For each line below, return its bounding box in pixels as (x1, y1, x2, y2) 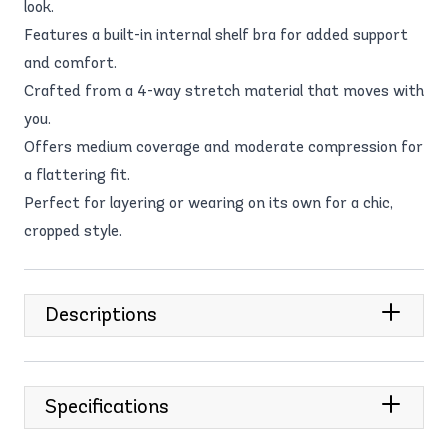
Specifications (45, 393, 169, 418)
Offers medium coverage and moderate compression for (24, 136, 423, 156)
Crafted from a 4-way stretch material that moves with (24, 80, 424, 100)
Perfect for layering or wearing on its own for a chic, (24, 192, 393, 212)
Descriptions (45, 301, 157, 326)
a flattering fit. (24, 164, 130, 184)
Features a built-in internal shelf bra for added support (24, 24, 408, 44)
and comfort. (24, 52, 117, 72)
